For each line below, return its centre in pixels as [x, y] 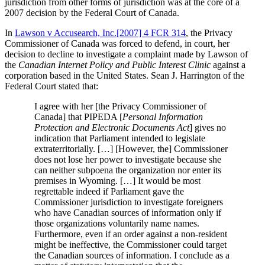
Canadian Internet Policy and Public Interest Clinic [114, 64]
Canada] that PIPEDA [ [78, 117]
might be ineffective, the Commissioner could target [130, 244]
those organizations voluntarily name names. [117, 223]
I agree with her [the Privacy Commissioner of [120, 106]
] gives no [208, 127]
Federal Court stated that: [51, 86]
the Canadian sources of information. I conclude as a [132, 255]
